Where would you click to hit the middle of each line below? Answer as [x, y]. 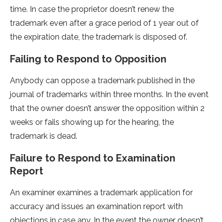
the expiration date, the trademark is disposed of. [99, 37]
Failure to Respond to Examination [93, 158]
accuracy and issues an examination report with [96, 207]
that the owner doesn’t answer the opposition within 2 [107, 109]
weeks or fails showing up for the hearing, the [92, 122]
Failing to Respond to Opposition [88, 59]
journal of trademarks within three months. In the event [109, 95]
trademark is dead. [44, 136]
